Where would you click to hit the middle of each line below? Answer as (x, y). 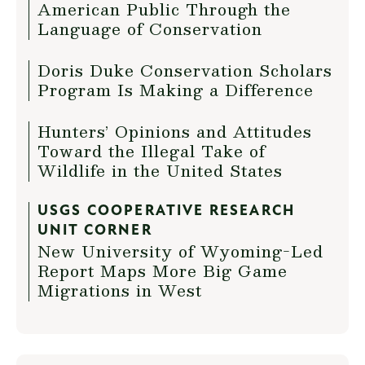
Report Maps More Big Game (163, 271)
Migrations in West (120, 290)
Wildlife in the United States (160, 171)
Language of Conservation (150, 29)
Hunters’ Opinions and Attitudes (175, 132)
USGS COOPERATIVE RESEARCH (167, 212)
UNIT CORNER (95, 231)
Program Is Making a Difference (176, 90)
